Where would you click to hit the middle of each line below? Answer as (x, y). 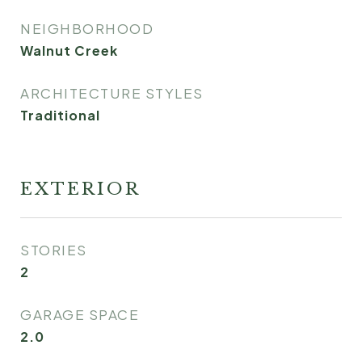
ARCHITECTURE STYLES (112, 93)
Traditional (60, 115)
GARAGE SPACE (80, 314)
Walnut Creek (69, 51)
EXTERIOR (80, 189)
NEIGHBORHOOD (87, 28)
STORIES (54, 250)
